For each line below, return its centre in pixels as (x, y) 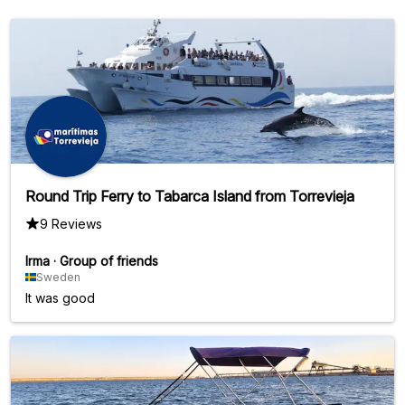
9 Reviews (71, 223)
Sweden (58, 277)
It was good (60, 297)
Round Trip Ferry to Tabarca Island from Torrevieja (190, 196)
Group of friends (109, 260)
